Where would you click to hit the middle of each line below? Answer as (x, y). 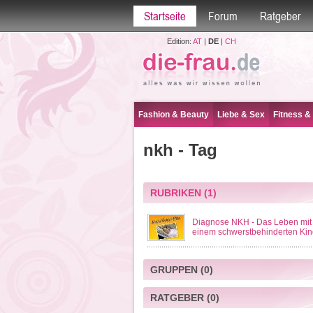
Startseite (165, 16)
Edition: (180, 41)
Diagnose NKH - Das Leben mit (252, 222)
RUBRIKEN (175, 193)
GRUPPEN (174, 270)
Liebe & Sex (241, 115)
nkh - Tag (180, 150)
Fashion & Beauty (174, 115)
